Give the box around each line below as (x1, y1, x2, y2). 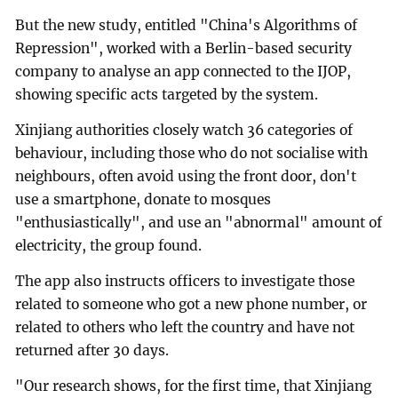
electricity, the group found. (15, 236, 203, 254)
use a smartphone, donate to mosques (15, 190, 272, 208)
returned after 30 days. (15, 341, 170, 359)
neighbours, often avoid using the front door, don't (15, 167, 357, 185)
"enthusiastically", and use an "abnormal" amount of (15, 213, 383, 231)
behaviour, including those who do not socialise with (15, 144, 369, 162)
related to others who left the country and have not (15, 318, 355, 336)
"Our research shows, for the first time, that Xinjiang (15, 377, 372, 394)
